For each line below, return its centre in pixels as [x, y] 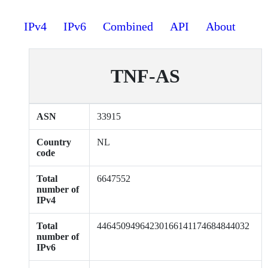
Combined [128, 26]
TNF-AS [145, 76]
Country [54, 142]
